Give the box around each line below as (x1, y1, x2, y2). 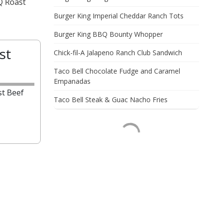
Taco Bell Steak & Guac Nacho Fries (54, 95, 168, 104)
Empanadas (54, 77, 91, 86)
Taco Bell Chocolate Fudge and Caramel (54, 66, 180, 76)
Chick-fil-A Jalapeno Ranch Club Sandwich (54, 48, 182, 57)
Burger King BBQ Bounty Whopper (54, 30, 163, 39)
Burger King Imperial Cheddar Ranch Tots (54, 11, 184, 20)
